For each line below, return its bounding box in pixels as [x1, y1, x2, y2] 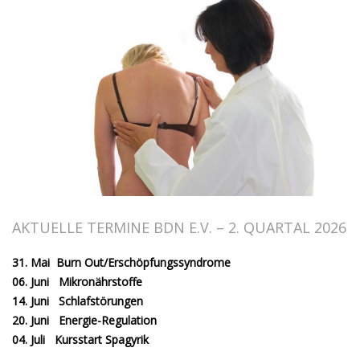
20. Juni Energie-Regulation [12, 312, 157, 328]
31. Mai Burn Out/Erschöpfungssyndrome [12, 254, 231, 270]
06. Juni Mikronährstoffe [12, 273, 142, 289]
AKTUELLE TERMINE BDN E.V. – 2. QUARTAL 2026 [12, 217, 346, 237]
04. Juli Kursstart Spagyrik [12, 331, 155, 347]
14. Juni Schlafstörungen [12, 292, 143, 309]
